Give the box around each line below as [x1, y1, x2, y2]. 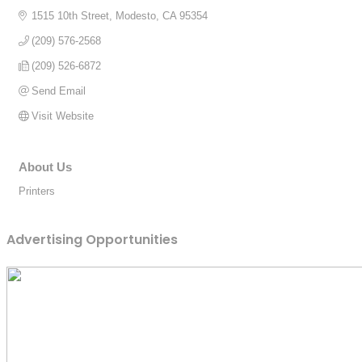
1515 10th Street [32, 9, 110, 22]
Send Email [32, 84, 86, 97]
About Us [19, 159, 72, 174]
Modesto [116, 9, 157, 22]
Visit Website [32, 109, 95, 122]
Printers [19, 184, 55, 197]
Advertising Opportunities [6, 230, 178, 250]
